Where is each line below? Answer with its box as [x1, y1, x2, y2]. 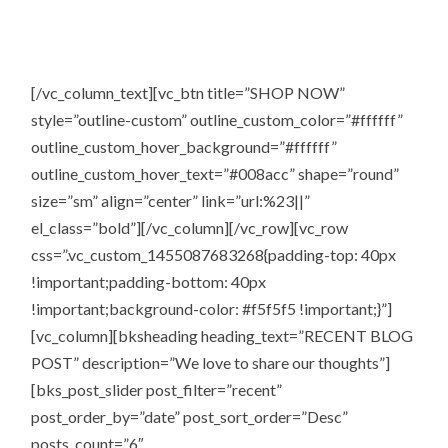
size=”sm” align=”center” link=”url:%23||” [31, 190, 311, 210]
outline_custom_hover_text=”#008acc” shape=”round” [31, 163, 400, 183]
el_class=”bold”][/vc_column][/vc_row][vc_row [31, 217, 349, 237]
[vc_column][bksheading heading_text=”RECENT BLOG [31, 325, 414, 345]
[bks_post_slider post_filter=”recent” [31, 379, 283, 399]
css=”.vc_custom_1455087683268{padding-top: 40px [31, 244, 397, 264]
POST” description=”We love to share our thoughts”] [31, 352, 391, 372]
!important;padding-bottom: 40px [31, 271, 267, 291]
